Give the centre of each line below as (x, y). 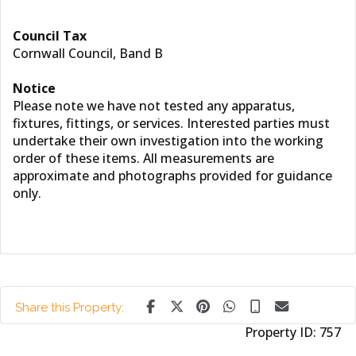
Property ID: (282, 332)
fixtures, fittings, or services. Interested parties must (171, 123)
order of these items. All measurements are (143, 158)
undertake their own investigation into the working (168, 141)
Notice (34, 88)
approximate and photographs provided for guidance (172, 176)
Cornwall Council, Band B (88, 53)
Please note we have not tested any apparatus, (154, 106)
